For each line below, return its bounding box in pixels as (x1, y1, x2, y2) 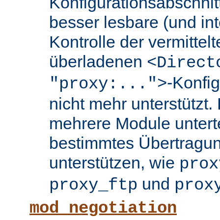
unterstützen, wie (49, 153, 179, 172)
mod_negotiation (29, 199, 177, 218)
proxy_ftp (49, 176, 137, 195)
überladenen (49, 52, 147, 71)
